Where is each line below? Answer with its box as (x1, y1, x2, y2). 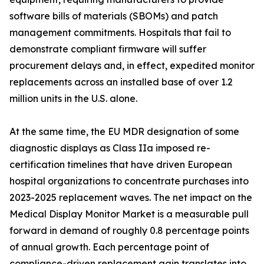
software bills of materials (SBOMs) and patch (9, 10, 218, 22)
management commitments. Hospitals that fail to (9, 27, 231, 39)
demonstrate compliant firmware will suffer (9, 43, 206, 55)
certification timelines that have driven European (9, 159, 232, 171)
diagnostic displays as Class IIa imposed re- (9, 142, 210, 154)
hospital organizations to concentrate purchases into (9, 175, 249, 187)
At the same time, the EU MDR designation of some (9, 126, 239, 138)
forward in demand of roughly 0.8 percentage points (9, 225, 249, 237)
